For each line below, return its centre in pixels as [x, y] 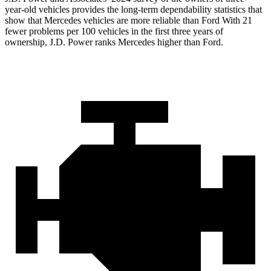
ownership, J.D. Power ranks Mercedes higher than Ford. [114, 42]
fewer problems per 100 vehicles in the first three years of [114, 31]
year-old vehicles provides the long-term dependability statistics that [133, 10]
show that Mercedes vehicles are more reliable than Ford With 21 [129, 21]
